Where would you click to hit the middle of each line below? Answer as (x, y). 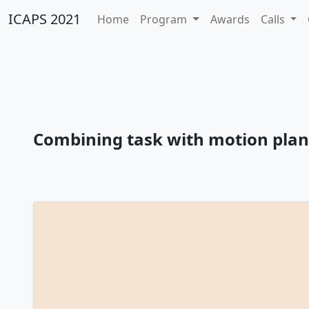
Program (165, 19)
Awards (230, 19)
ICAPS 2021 (44, 19)
